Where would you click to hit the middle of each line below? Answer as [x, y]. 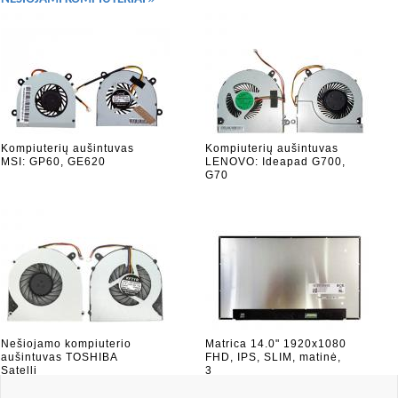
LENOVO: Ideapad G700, [275, 162]
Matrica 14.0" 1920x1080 [276, 344]
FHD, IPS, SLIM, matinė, [273, 357]
